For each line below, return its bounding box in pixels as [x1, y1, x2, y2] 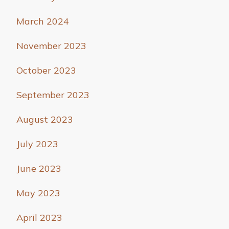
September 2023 [16, 89, 89, 101]
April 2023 [16, 212, 62, 224]
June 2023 [16, 163, 61, 175]
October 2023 [16, 64, 76, 77]
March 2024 [16, 15, 69, 28]
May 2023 [16, 187, 60, 199]
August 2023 [16, 113, 73, 126]
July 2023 [16, 138, 58, 150]
